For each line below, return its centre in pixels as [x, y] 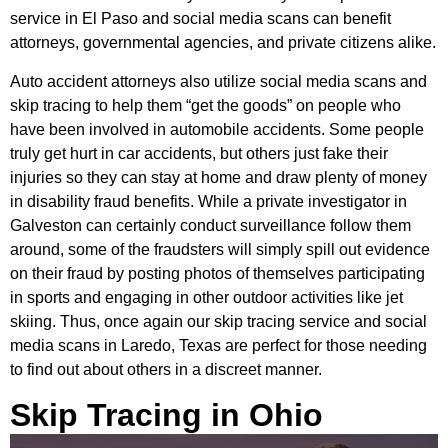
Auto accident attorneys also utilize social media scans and [218, 81]
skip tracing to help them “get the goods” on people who [205, 105]
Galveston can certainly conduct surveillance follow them [210, 225]
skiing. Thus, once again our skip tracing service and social [218, 321]
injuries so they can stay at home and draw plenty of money [218, 177]
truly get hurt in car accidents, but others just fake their [199, 153]
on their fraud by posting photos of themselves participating [217, 273]
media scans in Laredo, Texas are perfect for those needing [218, 345]
